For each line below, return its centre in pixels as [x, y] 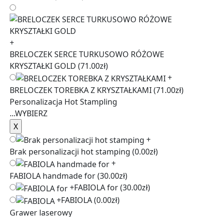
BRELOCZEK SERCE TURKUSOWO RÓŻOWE [87, 54]
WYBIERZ [31, 113]
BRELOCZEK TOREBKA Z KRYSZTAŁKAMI [82, 90]
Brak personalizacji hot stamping [70, 152]
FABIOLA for [97, 188]
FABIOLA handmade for [53, 176]
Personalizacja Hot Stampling [63, 101]
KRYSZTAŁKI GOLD [43, 66]
